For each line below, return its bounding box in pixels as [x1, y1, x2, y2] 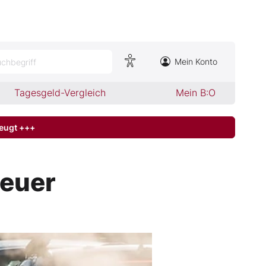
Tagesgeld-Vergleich [14, 87, 106, 99]
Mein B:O [175, 87, 216, 99]
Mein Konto [175, 56, 217, 66]
